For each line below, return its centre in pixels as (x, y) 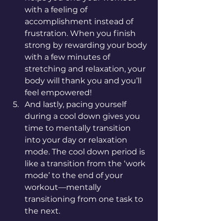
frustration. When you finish (81, 33)
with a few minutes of (68, 57)
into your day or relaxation (77, 140)
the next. (42, 211)
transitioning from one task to (85, 199)
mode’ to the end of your (75, 175)
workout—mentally (64, 187)
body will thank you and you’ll (84, 81)
